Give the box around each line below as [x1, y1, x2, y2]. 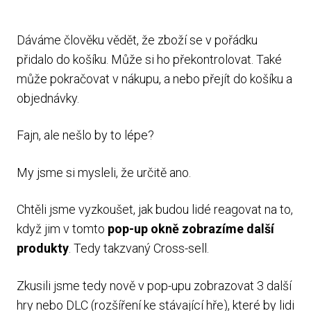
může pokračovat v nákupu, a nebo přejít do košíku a [17, 71, 292, 86]
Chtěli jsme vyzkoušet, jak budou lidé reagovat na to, [17, 202, 293, 217]
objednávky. [17, 90, 79, 106]
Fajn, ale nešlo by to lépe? [17, 128, 154, 143]
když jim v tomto [17, 221, 108, 237]
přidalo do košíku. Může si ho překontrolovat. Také [17, 51, 282, 67]
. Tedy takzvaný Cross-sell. [69, 241, 209, 256]
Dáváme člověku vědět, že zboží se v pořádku [17, 32, 258, 47]
